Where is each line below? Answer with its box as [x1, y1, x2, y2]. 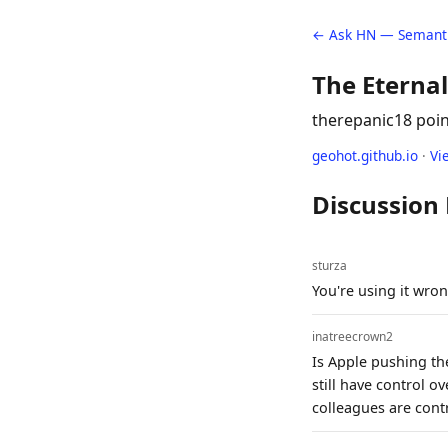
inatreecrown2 [312, 327, 393, 345]
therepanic [312, 109, 394, 131]
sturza [312, 256, 347, 274]
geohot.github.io [312, 146, 418, 165]
